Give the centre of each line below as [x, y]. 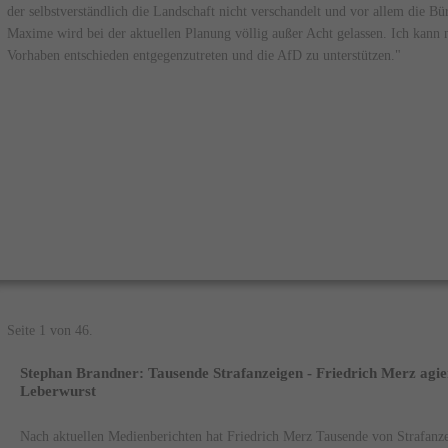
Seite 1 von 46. [49, 330]
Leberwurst [58, 391]
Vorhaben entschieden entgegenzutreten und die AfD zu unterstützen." [203, 55]
